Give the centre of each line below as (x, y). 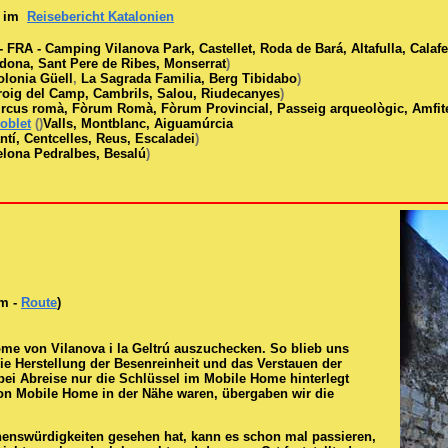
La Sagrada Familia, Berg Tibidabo (189, 78)
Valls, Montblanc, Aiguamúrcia (138, 123)
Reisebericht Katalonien (100, 16)
